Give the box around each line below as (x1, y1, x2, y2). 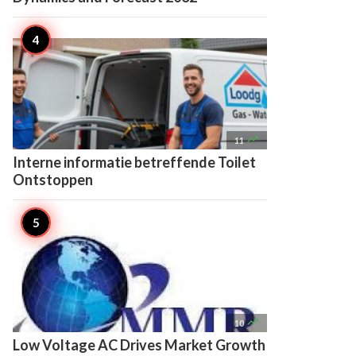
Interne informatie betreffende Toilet (13, 153, 256, 171)
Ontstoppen (13, 171, 93, 188)
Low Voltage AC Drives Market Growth (13, 336, 265, 354)
